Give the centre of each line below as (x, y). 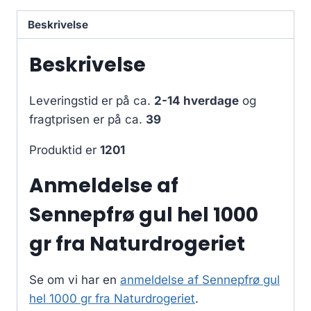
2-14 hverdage (196, 101)
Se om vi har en (75, 280)
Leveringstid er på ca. (92, 101)
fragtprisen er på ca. (87, 120)
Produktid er (65, 150)
